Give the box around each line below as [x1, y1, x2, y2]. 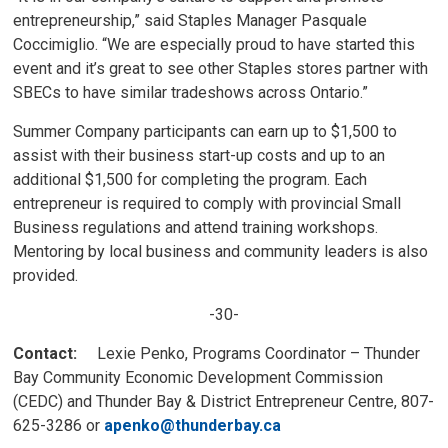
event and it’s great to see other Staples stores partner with [13, 59, 429, 78]
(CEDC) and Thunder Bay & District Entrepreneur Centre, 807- [13, 392, 435, 411]
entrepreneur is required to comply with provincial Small [13, 194, 402, 213]
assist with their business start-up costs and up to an [13, 146, 386, 165]
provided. [13, 266, 79, 285]
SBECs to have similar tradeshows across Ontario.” [13, 83, 369, 102]
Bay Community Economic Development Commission [13, 368, 384, 387]
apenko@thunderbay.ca [104, 416, 282, 435]
